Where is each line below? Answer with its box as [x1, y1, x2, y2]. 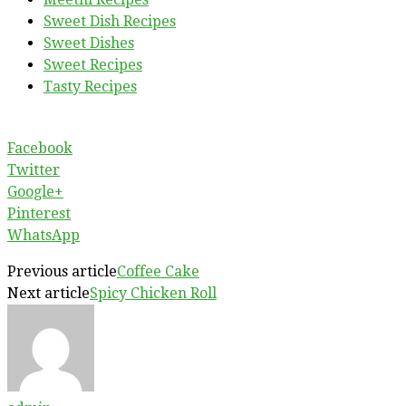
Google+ [7, 182, 63, 200]
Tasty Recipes [43, 77, 137, 95]
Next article [7, 284, 90, 302]
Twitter [7, 160, 60, 179]
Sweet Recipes [43, 55, 142, 73]
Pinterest [7, 204, 71, 222]
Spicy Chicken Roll [90, 284, 217, 302]
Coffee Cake [117, 262, 199, 280]
